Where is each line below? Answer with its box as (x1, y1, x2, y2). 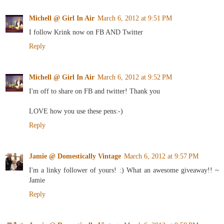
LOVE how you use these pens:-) (29, 107, 123, 115)
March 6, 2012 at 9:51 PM (97, 14, 172, 22)
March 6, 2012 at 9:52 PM (97, 73, 172, 81)
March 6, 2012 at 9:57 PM (124, 152, 198, 160)
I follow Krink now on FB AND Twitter (29, 28, 143, 36)
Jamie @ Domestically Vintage (29, 152, 121, 160)
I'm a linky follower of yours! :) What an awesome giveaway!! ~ (29, 166, 219, 174)
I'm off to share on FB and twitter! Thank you (29, 87, 160, 95)
